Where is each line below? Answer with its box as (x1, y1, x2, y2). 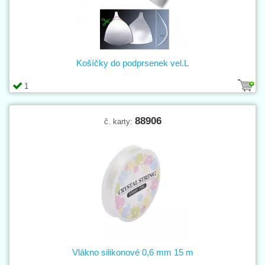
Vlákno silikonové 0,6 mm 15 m (72, 247, 193, 257)
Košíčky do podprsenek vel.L (76, 57, 189, 68)
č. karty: (104, 117, 135, 126)
